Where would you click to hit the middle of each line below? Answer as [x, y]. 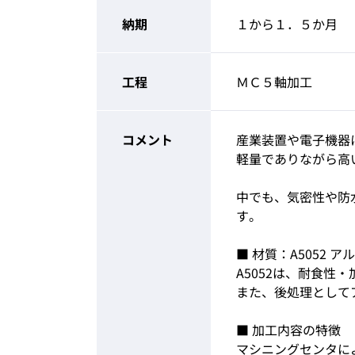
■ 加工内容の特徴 [288, 330]
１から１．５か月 [287, 24]
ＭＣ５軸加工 [274, 82]
